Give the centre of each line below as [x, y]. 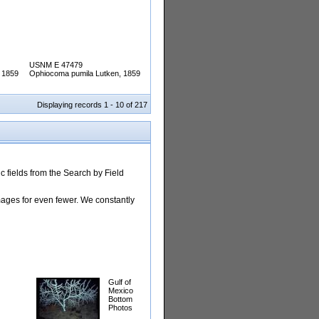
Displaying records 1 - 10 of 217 [92, 105]
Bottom [120, 299]
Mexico [121, 291]
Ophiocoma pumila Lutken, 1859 [85, 74]
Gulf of [120, 282]
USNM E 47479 [56, 65]
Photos [120, 308]
